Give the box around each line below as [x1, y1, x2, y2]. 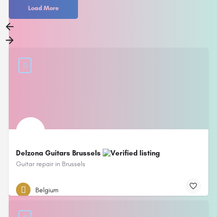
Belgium [35, 186, 59, 194]
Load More [28, 4, 59, 12]
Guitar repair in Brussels [16, 159, 85, 168]
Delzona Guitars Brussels [16, 148, 103, 157]
